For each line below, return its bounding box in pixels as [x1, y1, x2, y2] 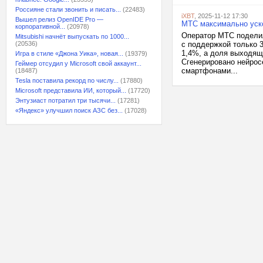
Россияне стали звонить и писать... [15, 6, 121, 13]
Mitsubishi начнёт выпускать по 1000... [15, 33, 129, 40]
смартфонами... [181, 66, 238, 75]
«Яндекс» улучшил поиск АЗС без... [15, 107, 123, 114]
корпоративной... [15, 23, 65, 30]
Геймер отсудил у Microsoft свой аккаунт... [15, 60, 141, 67]
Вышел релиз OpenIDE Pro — [15, 16, 103, 23]
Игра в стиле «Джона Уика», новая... [15, 50, 123, 57]
